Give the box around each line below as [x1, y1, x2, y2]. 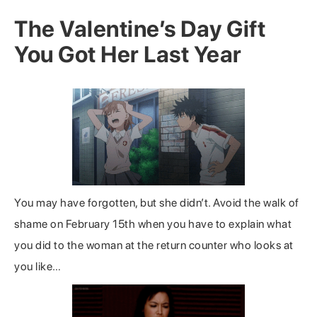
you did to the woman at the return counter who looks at [14, 238, 294, 253]
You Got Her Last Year [14, 41, 242, 69]
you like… [14, 260, 62, 274]
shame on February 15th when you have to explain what [14, 217, 292, 231]
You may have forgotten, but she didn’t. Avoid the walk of [14, 196, 299, 210]
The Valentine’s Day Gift [14, 16, 265, 43]
